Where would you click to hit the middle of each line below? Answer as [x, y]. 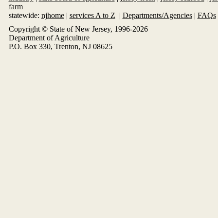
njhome [53, 16]
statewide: [24, 16]
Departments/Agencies [157, 16]
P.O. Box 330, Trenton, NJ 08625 [60, 47]
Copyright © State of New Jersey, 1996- [70, 29]
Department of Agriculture [49, 38]
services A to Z [92, 16]
